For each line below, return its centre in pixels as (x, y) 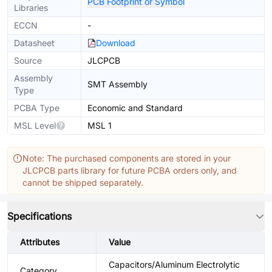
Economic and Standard (135, 108)
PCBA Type (37, 108)
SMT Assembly (117, 84)
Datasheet (34, 43)
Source (28, 60)
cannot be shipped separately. (83, 182)
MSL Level (35, 125)
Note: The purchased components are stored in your (127, 158)
